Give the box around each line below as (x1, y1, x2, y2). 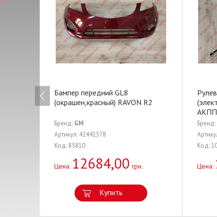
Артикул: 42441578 (54, 130, 106, 139)
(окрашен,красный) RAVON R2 (54, 97, 153, 107)
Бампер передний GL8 (54, 88, 128, 97)
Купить (99, 187, 123, 197)
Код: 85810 (54, 141, 85, 150)
